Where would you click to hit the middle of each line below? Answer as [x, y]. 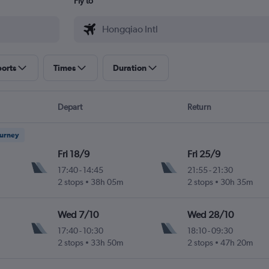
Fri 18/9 [74, 154]
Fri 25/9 [204, 154]
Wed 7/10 [78, 215]
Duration [129, 68]
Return [200, 107]
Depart [70, 107]
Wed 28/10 [210, 215]
